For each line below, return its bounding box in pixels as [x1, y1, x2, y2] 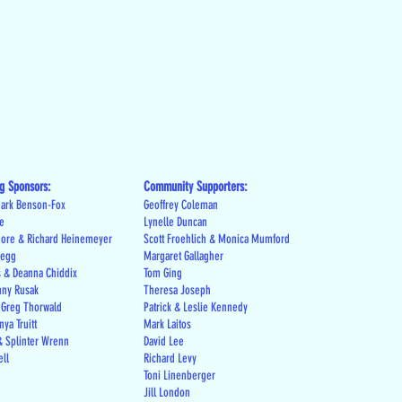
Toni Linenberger [144, 368, 215, 383]
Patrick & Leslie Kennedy [144, 300, 248, 315]
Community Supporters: [144, 179, 248, 195]
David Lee [144, 334, 184, 349]
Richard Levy [144, 351, 197, 366]
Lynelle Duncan [144, 214, 207, 230]
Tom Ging [144, 266, 182, 281]
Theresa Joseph [144, 283, 211, 298]
